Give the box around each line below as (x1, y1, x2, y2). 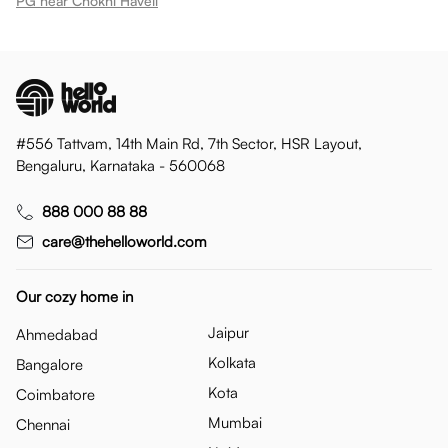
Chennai (16, 414, 70, 434)
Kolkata (208, 352, 256, 372)
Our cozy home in (16, 286, 133, 306)
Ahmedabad (16, 324, 98, 344)
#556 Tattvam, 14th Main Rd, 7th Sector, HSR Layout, (16, 133, 362, 153)
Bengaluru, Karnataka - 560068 (16, 155, 225, 175)
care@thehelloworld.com (42, 231, 207, 251)
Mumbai (208, 412, 262, 432)
